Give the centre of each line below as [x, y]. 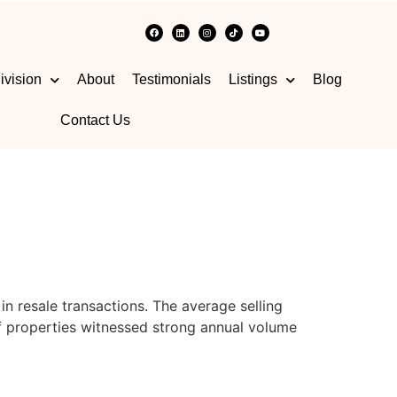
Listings [253, 80]
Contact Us [95, 121]
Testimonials [172, 80]
